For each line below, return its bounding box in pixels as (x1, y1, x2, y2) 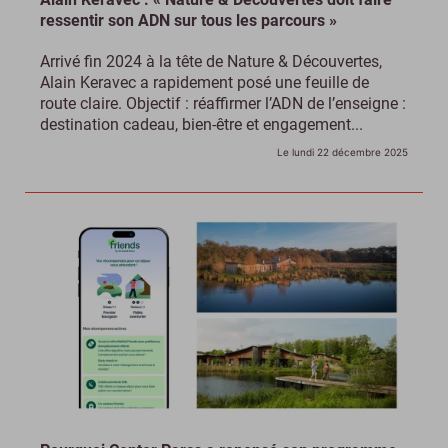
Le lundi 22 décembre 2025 (277, 146, 408, 159)
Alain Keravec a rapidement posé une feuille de (40, 73, 369, 93)
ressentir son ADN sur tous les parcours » (40, 11, 337, 31)
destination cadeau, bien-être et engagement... (40, 115, 363, 135)
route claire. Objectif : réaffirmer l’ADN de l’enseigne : (40, 94, 406, 114)
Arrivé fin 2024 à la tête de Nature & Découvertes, (40, 52, 382, 72)
